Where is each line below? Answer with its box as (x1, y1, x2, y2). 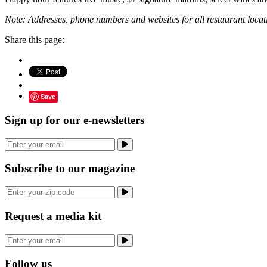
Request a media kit (5, 210, 101, 223)
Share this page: (5, 35, 64, 45)
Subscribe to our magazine (5, 162, 135, 175)
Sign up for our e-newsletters (5, 114, 144, 127)
